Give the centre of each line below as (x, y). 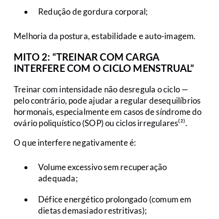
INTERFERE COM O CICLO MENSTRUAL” (104, 68)
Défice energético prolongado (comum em (115, 199)
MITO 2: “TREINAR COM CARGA (87, 57)
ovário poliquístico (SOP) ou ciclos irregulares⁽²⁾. (101, 123)
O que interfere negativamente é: (75, 143)
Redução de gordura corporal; (93, 12)
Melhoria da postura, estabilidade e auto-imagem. (105, 36)
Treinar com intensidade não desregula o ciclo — (101, 89)
